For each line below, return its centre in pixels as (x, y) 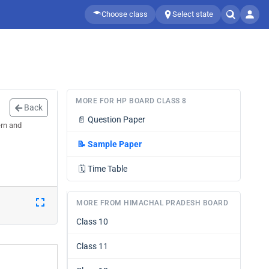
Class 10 (92, 222)
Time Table (107, 169)
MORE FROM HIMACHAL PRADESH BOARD (152, 203)
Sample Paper (115, 144)
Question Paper (116, 119)
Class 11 (92, 246)
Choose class (125, 14)
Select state (193, 14)
